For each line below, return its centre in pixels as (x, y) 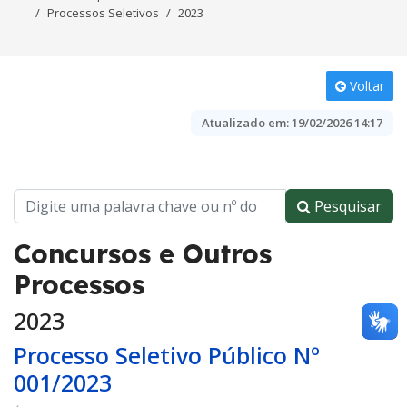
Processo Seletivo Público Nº (167, 355)
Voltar (365, 86)
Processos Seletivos (103, 13)
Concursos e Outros (143, 253)
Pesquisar (346, 206)
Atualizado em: (245, 123)
